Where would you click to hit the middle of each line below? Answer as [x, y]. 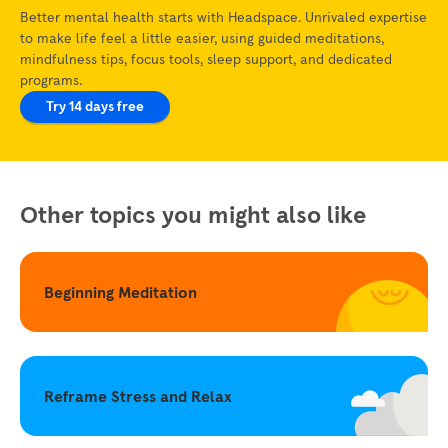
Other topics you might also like [193, 214]
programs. [51, 79]
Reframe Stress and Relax [138, 395]
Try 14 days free [95, 106]
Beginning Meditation [120, 291]
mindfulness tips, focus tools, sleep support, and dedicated [206, 58]
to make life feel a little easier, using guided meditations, [202, 37]
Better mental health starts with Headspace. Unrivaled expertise [223, 16]
